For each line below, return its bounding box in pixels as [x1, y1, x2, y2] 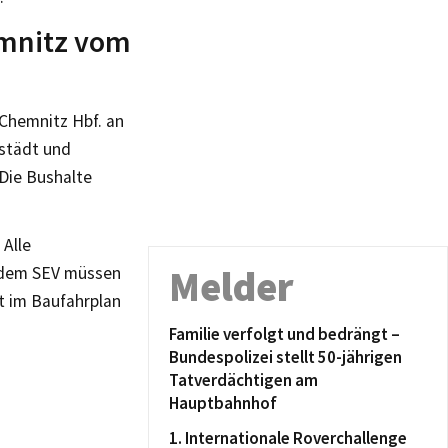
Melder [169, 262, 294, 312]
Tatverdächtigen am [169, 369, 318, 391]
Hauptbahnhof [169, 392, 277, 414]
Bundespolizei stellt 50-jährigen [169, 346, 402, 368]
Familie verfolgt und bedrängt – [169, 323, 400, 345]
